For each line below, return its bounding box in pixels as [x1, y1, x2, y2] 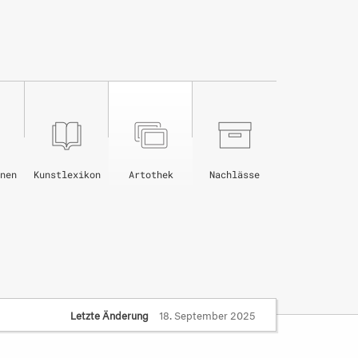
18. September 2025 [157, 306, 256, 322]
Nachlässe [209, 168, 260, 181]
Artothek [128, 168, 173, 181]
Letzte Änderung [70, 306, 149, 322]
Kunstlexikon [33, 168, 101, 181]
